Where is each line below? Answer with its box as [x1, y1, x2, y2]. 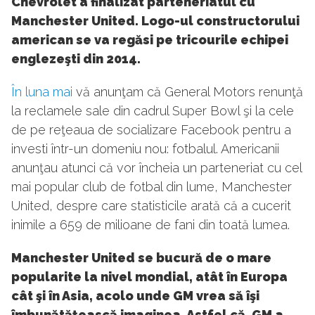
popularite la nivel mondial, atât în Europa [11, 269, 288, 285]
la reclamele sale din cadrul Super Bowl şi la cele [11, 103, 294, 119]
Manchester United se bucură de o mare [11, 250, 271, 266]
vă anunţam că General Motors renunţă [72, 84, 303, 100]
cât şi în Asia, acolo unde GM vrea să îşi [11, 288, 259, 304]
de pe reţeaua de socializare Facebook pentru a [11, 122, 291, 138]
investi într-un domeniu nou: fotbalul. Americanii [11, 141, 279, 157]
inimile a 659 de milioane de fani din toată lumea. [11, 217, 290, 233]
